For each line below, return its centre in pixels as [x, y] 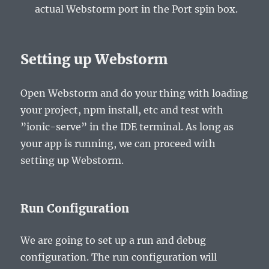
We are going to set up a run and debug [113, 240]
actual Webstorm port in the [104, 9]
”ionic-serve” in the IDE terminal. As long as [127, 127]
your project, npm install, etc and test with [122, 110]
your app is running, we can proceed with [118, 144]
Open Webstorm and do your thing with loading [134, 93]
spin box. [215, 9]
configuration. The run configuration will [119, 257]
